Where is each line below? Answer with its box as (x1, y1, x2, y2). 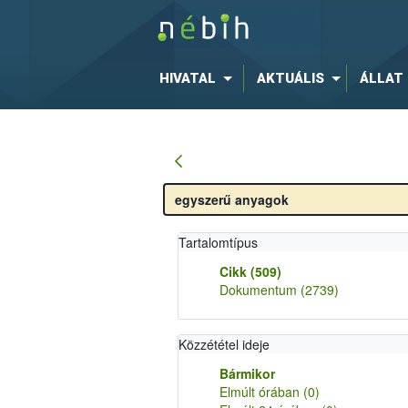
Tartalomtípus (178, 233, 258, 251)
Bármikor (219, 364, 275, 382)
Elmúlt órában (219, 382, 303, 401)
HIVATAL (158, 70, 216, 87)
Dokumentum (219, 280, 301, 299)
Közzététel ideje (178, 335, 270, 353)
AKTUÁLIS (256, 70, 324, 87)
